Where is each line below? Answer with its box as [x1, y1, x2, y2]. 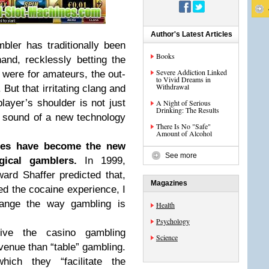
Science [156, 232, 178, 242]
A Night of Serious [156, 98, 211, 107]
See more [165, 151, 197, 160]
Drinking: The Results [156, 105, 219, 115]
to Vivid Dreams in [156, 74, 211, 84]
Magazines [151, 179, 187, 187]
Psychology [156, 216, 190, 226]
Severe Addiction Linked [156, 67, 227, 77]
